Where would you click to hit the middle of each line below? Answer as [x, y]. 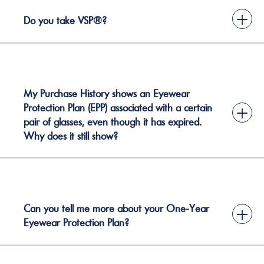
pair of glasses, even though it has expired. [113, 122]
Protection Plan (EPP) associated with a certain [118, 108]
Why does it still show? [71, 136]
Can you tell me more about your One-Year [116, 209]
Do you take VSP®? [65, 21]
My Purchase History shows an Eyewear [107, 93]
